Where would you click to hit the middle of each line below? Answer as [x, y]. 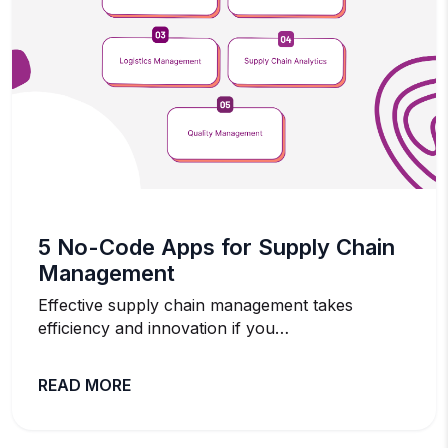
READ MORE [84, 384]
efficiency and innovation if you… [163, 327]
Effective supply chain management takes [195, 304]
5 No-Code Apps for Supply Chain [216, 246]
